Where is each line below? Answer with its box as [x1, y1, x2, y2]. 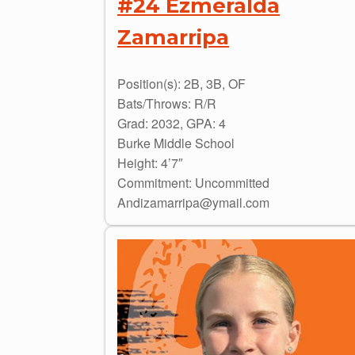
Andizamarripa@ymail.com [117, 193, 269, 212]
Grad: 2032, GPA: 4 [117, 113, 226, 132]
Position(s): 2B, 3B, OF [117, 74, 246, 93]
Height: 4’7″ [117, 153, 183, 172]
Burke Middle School [117, 133, 235, 152]
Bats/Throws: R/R [117, 94, 216, 113]
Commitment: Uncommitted [117, 173, 269, 192]
